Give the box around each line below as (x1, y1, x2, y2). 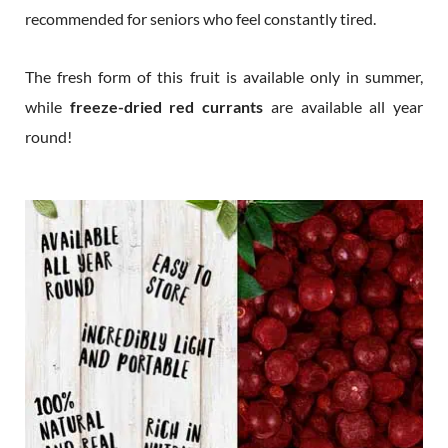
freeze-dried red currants (69, 96, 264, 116)
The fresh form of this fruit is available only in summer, (25, 66, 423, 86)
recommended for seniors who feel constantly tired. (25, 8, 376, 28)
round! (25, 126, 72, 146)
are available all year (263, 96, 424, 116)
